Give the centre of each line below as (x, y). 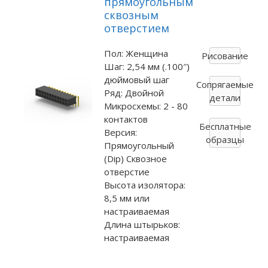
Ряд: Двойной (134, 92)
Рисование (225, 55)
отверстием (136, 28)
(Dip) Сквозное (135, 158)
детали (225, 97)
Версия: (120, 132)
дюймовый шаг (136, 79)
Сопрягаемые (225, 84)
